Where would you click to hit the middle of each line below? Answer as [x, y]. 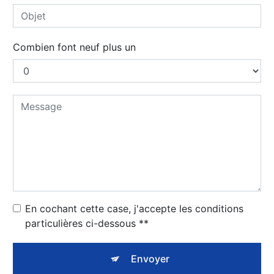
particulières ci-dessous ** [87, 223]
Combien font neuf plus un [74, 47]
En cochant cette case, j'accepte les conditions [134, 208]
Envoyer [150, 258]
